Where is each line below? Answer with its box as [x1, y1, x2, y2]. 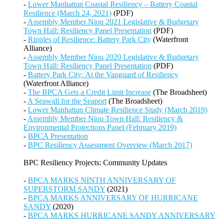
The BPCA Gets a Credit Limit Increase [28, 88, 151, 97]
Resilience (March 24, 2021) [23, 9, 111, 18]
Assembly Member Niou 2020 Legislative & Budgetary [27, 53, 199, 62]
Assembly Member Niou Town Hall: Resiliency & [27, 114, 183, 123]
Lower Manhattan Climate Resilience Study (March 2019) [28, 106, 207, 114]
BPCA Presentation [28, 132, 88, 141]
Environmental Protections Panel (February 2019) [23, 123, 176, 132]
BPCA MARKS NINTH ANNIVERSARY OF [28, 176, 176, 185]
